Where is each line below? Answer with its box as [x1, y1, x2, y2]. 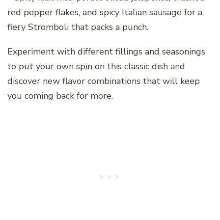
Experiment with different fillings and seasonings [7, 46, 205, 58]
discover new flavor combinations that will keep [7, 75, 200, 87]
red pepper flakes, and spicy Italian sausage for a [7, 6, 202, 19]
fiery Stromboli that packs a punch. [7, 21, 148, 33]
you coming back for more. [7, 90, 113, 102]
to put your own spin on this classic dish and [7, 60, 185, 73]
